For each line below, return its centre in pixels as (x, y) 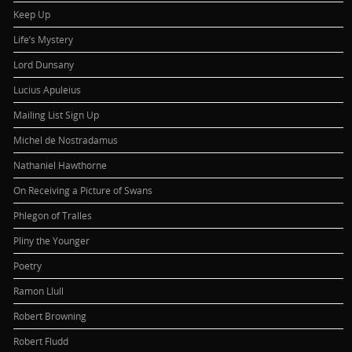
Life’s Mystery (44, 39)
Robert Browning (50, 315)
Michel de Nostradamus (66, 139)
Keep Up (32, 14)
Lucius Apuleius (48, 89)
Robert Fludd (41, 341)
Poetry (28, 265)
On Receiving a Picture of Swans (83, 190)
